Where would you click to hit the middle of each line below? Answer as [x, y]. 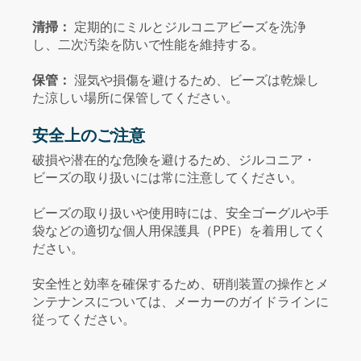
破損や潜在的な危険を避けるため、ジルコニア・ [174, 159]
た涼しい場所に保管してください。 [135, 98]
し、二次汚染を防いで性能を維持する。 [148, 44]
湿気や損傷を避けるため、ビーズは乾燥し [197, 80]
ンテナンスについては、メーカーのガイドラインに [180, 302]
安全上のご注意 [89, 134]
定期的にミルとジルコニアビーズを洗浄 [190, 26]
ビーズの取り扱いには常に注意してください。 [168, 177]
